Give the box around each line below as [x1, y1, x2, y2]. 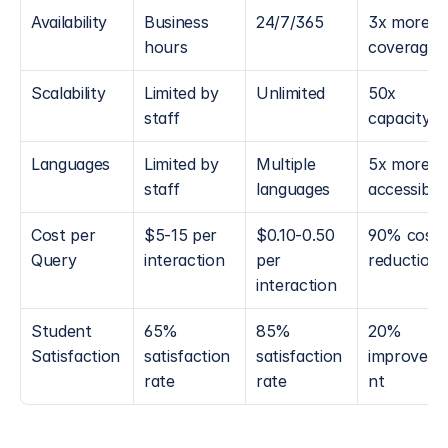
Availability [31, 12, 108, 32]
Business [144, 12, 209, 32]
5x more [368, 154, 430, 174]
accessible [368, 179, 443, 199]
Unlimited [256, 83, 326, 103]
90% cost [368, 225, 440, 245]
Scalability [31, 83, 106, 103]
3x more [368, 12, 430, 32]
